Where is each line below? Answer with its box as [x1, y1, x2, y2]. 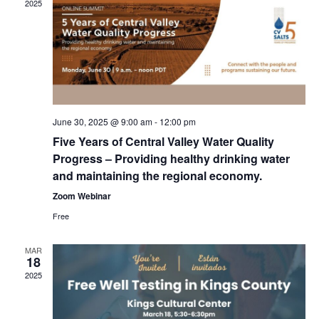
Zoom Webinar [52, 189, 111, 203]
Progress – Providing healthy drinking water [52, 150, 290, 167]
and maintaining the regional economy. [52, 167, 262, 184]
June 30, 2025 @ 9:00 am [52, 115, 152, 128]
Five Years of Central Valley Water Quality [52, 133, 274, 150]
